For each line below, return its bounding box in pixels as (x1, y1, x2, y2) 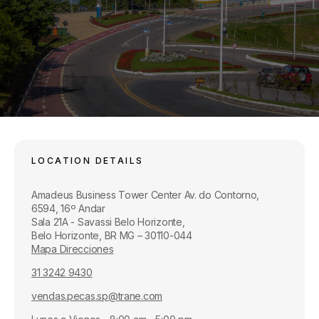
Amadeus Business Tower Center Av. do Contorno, (31, 189, 260, 201)
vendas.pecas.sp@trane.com (31, 290, 162, 302)
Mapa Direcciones (31, 243, 114, 255)
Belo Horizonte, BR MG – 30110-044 (31, 229, 192, 241)
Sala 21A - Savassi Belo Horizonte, (31, 216, 185, 228)
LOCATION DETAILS (31, 155, 144, 166)
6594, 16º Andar (31, 202, 105, 214)
